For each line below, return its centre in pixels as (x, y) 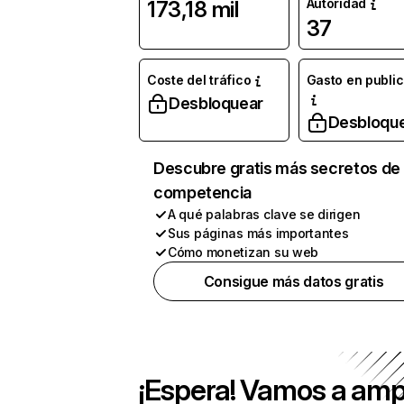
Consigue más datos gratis (294, 281)
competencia (203, 193)
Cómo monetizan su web (243, 252)
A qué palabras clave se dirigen (264, 214)
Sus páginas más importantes (258, 233)
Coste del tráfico (199, 80)
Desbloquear (216, 103)
